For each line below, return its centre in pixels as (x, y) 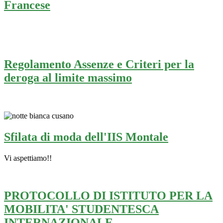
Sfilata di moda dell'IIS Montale (86, 137)
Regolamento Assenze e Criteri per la (99, 64)
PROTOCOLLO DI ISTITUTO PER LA (108, 196)
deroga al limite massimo (68, 77)
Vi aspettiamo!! (28, 158)
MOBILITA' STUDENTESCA (81, 209)
